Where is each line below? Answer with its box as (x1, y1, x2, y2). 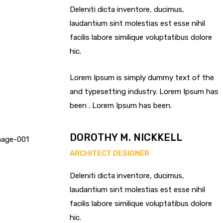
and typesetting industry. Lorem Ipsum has (70, 87, 219, 96)
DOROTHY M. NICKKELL (70, 131, 182, 143)
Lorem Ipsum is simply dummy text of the (70, 73, 214, 82)
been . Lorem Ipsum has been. (70, 101, 172, 110)
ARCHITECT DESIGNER (70, 149, 149, 158)
